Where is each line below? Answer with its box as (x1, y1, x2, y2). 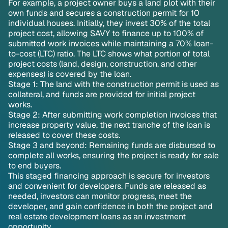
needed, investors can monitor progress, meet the (8, 191, 192, 202)
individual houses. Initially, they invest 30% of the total (8, 18, 210, 28)
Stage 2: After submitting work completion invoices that (8, 109, 217, 120)
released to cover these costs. (8, 130, 120, 140)
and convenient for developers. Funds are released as (8, 181, 206, 191)
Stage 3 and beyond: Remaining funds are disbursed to (8, 140, 215, 151)
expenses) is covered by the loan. (8, 69, 131, 79)
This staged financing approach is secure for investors (8, 170, 210, 181)
